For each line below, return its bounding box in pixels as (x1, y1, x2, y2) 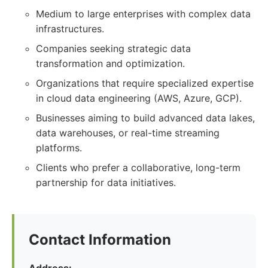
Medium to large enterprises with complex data (36, 8, 251, 20)
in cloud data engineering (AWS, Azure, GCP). (36, 92, 242, 104)
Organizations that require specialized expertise (36, 77, 254, 89)
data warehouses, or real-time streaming (36, 127, 220, 139)
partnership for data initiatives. (36, 176, 176, 188)
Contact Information (29, 231, 171, 248)
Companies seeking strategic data (36, 42, 191, 54)
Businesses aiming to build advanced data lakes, (36, 112, 255, 124)
